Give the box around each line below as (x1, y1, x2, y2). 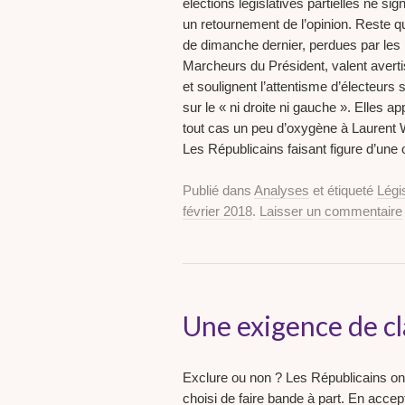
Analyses (254, 183, 309, 199)
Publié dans (183, 183, 254, 199)
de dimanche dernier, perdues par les (183, 37, 400, 53)
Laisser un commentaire (259, 203, 402, 220)
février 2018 (183, 203, 252, 220)
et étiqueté (309, 183, 377, 199)
